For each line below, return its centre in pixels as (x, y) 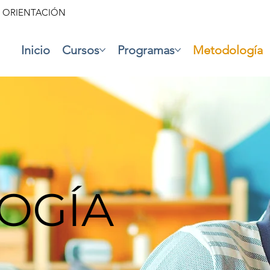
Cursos (80, 50)
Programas (146, 50)
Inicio (35, 50)
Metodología (228, 50)
